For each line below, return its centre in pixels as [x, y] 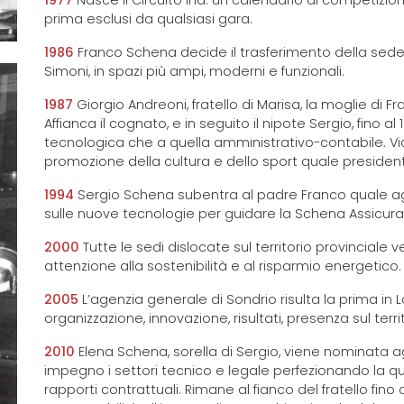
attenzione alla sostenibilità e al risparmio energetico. [223, 266]
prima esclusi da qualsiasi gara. [148, 19]
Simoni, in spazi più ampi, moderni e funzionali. [194, 71]
